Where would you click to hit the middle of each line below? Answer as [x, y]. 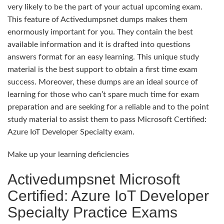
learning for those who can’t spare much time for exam [103, 94]
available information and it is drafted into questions [99, 44]
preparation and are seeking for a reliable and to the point [108, 107]
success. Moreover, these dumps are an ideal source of [103, 82]
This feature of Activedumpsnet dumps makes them [97, 19]
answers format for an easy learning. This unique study [103, 57]
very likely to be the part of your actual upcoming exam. [105, 7]
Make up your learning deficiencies [68, 154]
